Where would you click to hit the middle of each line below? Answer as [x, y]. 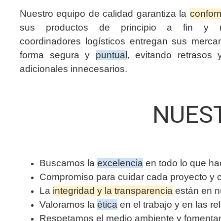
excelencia [120, 163]
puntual [111, 55]
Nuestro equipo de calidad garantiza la [105, 13]
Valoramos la [68, 204]
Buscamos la [68, 163]
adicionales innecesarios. [74, 69]
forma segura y [58, 55]
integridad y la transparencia [113, 190]
